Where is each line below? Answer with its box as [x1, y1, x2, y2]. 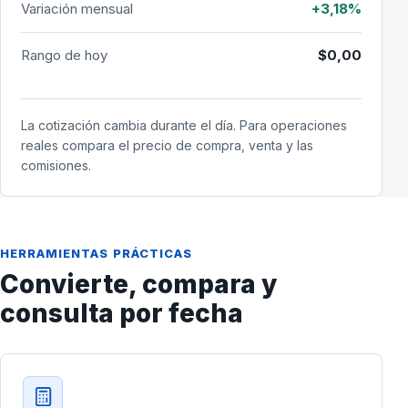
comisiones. [21, 158, 91, 173]
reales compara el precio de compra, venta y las [21, 138, 313, 153]
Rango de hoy [21, 46, 107, 64]
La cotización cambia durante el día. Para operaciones [21, 117, 347, 133]
